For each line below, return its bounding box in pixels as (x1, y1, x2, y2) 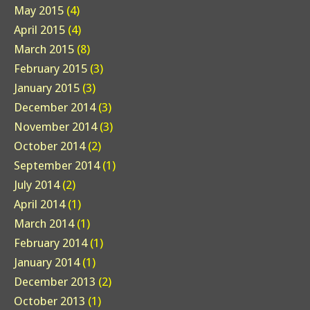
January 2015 (14, 81, 80, 95)
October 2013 (14, 294, 85, 309)
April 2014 (14, 197, 65, 212)
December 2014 (14, 100, 95, 115)
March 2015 (14, 42, 74, 57)
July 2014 (14, 178, 60, 192)
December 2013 (14, 275, 95, 289)
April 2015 (14, 23, 65, 37)
